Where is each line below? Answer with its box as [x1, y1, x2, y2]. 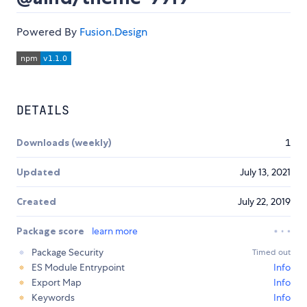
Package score [16, 225, 86, 238]
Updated [16, 166, 60, 179]
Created [16, 195, 56, 208]
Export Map [32, 276, 82, 289]
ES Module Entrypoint [32, 261, 125, 274]
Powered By [16, 25, 79, 40]
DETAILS [16, 102, 69, 119]
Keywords [32, 291, 75, 304]
